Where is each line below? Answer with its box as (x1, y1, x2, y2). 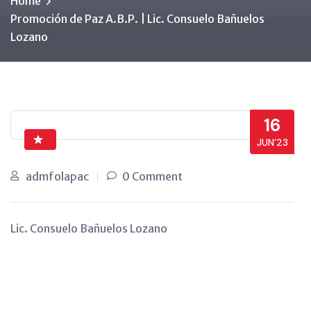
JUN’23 (256, 136, 288, 149)
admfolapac (26, 169, 89, 183)
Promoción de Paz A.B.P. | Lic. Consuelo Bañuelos (10, 12, 264, 26)
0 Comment (122, 169, 183, 183)
